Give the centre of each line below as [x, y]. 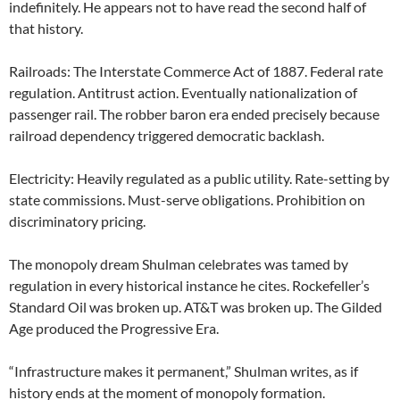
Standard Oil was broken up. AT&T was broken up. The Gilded [196, 307]
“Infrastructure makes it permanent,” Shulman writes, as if [183, 371]
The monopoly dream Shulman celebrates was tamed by [179, 264]
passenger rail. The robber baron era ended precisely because [194, 114]
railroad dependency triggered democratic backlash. [167, 136]
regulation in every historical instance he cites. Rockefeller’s [189, 286]
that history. [46, 29]
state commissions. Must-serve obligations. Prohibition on [187, 200]
